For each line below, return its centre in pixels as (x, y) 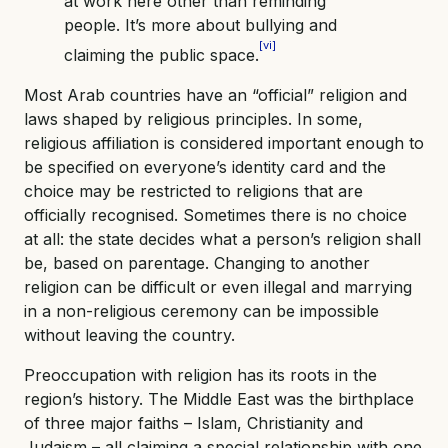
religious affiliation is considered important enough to (224, 142)
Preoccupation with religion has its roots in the (200, 374)
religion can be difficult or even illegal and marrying (218, 286)
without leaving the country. (129, 334)
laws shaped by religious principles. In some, (193, 118)
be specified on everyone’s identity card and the (205, 166)
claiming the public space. (161, 54)
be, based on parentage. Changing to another (197, 262)
